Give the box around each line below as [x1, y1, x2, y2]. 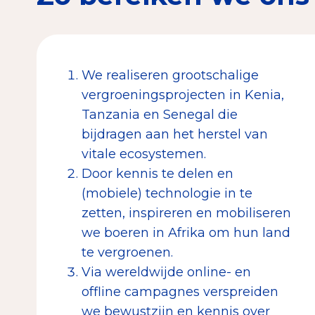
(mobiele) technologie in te [82, 185, 252, 201]
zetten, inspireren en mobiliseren [82, 205, 291, 221]
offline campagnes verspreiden [82, 283, 278, 300]
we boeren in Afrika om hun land [82, 224, 290, 240]
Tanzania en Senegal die [82, 106, 238, 122]
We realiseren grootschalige [82, 67, 259, 83]
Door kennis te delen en [82, 165, 233, 181]
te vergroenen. [82, 244, 173, 260]
